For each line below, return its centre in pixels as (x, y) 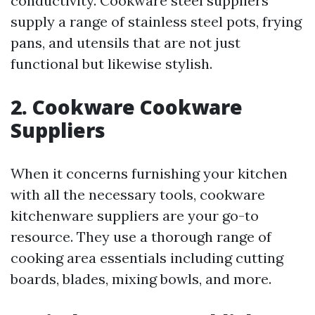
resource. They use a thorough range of (141, 237)
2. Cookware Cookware (127, 107)
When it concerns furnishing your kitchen (149, 174)
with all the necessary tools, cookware (138, 195)
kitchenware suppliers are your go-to (135, 216)
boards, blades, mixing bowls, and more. (141, 279)
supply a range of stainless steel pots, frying (156, 22)
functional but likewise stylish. (111, 64)
